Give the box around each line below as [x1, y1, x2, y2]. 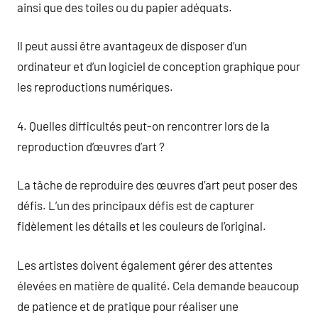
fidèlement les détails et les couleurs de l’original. [17, 219, 266, 233]
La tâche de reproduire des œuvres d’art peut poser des [17, 177, 297, 192]
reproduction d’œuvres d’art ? [17, 138, 165, 153]
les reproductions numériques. [17, 79, 173, 94]
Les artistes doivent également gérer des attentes [17, 257, 273, 272]
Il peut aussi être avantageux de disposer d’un [17, 38, 247, 53]
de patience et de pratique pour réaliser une [17, 298, 238, 313]
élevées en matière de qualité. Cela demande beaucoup [17, 278, 299, 292]
